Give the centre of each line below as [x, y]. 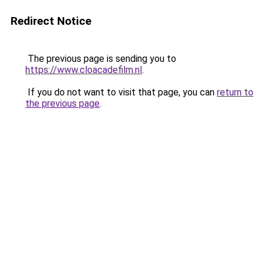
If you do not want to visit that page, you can [121, 92]
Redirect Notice [51, 21]
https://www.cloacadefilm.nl [84, 70]
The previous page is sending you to [101, 59]
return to [235, 92]
